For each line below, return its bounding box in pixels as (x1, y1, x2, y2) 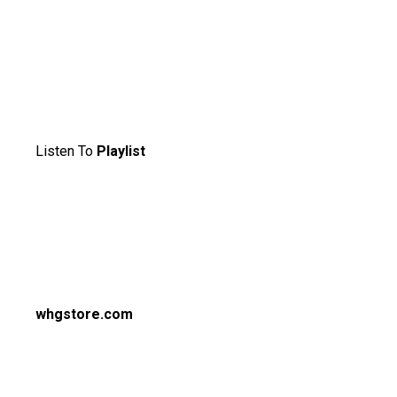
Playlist (97, 143, 145, 160)
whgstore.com (35, 306, 133, 323)
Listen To (35, 143, 97, 160)
